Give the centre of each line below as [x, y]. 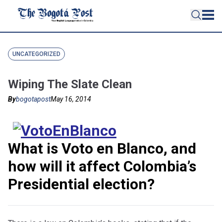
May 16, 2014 [71, 99]
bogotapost [33, 99]
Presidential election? [81, 184]
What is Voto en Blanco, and [102, 148]
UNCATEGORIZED [36, 54]
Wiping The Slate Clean [70, 84]
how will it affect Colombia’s [102, 166]
